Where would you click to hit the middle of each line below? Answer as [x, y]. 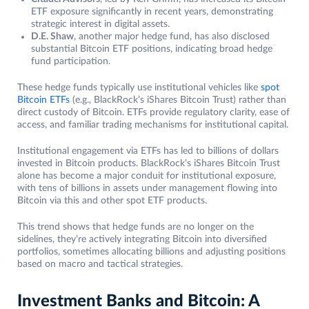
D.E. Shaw [52, 37]
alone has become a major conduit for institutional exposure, [147, 176]
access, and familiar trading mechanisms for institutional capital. [153, 125]
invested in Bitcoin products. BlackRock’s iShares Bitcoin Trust [149, 164]
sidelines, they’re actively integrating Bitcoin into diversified [142, 240]
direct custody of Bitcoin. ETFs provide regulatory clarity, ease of [153, 113]
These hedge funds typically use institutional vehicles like [139, 88]
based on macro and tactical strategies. [100, 265]
